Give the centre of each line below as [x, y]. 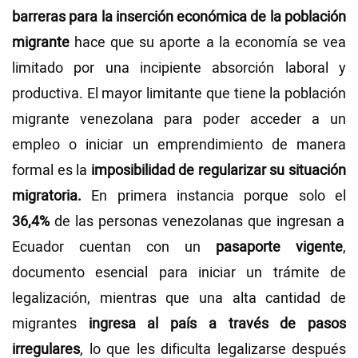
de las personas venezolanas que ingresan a [197, 222]
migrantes [50, 324]
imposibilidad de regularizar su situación [219, 171]
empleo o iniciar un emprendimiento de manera [179, 145]
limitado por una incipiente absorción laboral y [179, 69]
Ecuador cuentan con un [106, 248]
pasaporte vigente [272, 248]
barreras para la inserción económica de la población [179, 18]
